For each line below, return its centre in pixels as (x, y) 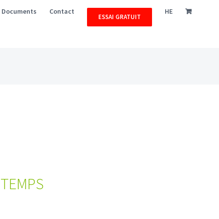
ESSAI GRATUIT (120, 17)
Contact (62, 11)
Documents (19, 11)
